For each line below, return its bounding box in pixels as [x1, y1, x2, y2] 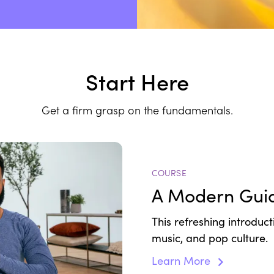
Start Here [85, 65, 189, 97]
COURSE [152, 166, 187, 179]
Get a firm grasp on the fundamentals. [41, 102, 233, 117]
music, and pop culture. [152, 231, 268, 246]
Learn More [152, 253, 213, 268]
